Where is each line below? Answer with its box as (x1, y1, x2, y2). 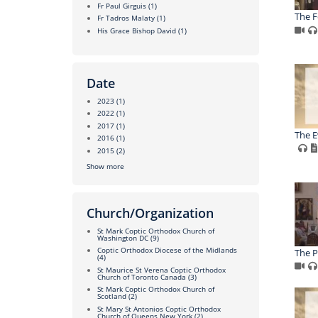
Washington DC (97, 232, 148, 243)
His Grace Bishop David (97, 25, 176, 35)
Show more (87, 160, 124, 171)
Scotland (97, 291, 126, 302)
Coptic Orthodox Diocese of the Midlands (97, 245, 237, 256)
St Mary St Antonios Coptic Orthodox (97, 303, 221, 314)
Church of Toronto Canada (97, 271, 186, 282)
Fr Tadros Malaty (97, 13, 155, 23)
